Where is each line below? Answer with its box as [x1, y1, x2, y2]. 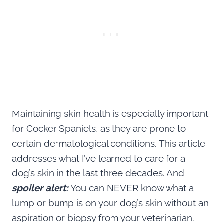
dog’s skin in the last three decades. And [12, 167, 184, 178]
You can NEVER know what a [68, 182, 194, 193]
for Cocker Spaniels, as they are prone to [12, 122, 186, 134]
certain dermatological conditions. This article [12, 137, 205, 149]
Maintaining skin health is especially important [12, 108, 208, 119]
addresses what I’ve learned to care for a [12, 152, 185, 164]
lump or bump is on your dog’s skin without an [12, 197, 209, 208]
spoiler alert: [12, 182, 68, 193]
